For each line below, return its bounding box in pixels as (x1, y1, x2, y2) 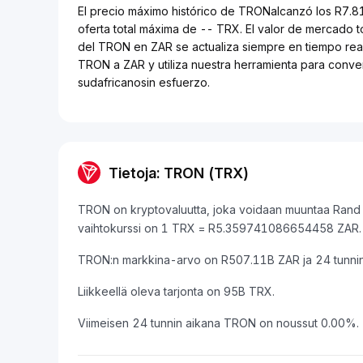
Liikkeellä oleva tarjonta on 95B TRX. (78, 284, 275, 298)
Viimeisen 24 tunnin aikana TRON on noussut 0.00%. (78, 316, 359, 330)
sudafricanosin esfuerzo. (78, 75, 210, 89)
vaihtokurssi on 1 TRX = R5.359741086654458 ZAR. (78, 221, 361, 235)
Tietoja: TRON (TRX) (109, 164, 249, 181)
